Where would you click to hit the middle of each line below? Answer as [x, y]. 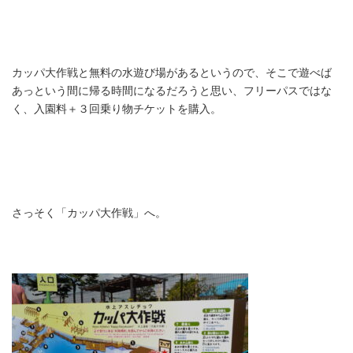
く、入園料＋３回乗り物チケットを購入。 [117, 109]
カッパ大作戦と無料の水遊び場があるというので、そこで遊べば [172, 73]
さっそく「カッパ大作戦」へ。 [89, 213]
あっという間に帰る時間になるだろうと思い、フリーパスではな [172, 91]
